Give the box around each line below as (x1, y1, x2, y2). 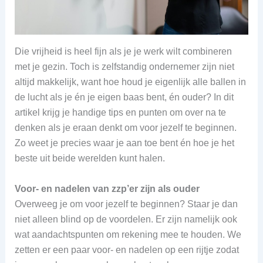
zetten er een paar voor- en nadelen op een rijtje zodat (14, 244, 239, 255)
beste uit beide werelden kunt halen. (14, 153, 165, 164)
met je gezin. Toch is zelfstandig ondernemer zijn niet (14, 62, 234, 72)
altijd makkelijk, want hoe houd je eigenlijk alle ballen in (14, 77, 246, 87)
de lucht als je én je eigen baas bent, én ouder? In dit (14, 92, 234, 103)
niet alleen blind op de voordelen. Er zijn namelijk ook (14, 214, 237, 224)
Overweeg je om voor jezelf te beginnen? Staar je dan (14, 198, 238, 209)
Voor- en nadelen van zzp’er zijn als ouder (14, 183, 200, 194)
